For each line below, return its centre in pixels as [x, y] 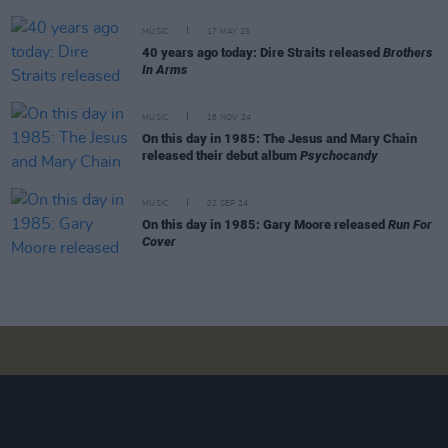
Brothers [408, 52]
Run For [410, 224]
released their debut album [221, 155]
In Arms [165, 69]
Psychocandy [339, 155]
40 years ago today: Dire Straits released [262, 52]
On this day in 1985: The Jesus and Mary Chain [279, 138]
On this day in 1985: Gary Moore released [265, 224]
